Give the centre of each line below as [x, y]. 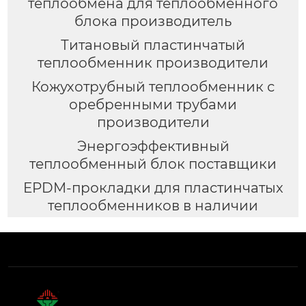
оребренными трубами [153, 104]
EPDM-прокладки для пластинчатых [153, 187]
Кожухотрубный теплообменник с [153, 86]
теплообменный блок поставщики [153, 164]
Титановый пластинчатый [153, 45]
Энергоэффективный [153, 146]
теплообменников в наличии [153, 205]
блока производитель [153, 21]
